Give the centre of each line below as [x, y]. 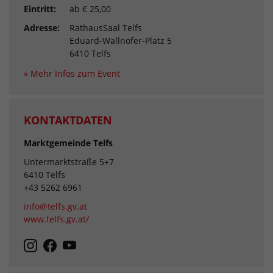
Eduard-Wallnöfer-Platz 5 [121, 41]
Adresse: [42, 28]
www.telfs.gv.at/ [56, 219]
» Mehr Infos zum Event [72, 74]
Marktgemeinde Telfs [68, 143]
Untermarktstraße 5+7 [69, 162]
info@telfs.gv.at [55, 207]
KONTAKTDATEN [68, 120]
